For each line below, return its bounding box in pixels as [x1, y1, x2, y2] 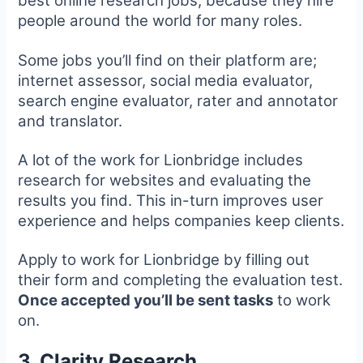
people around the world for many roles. [18, 11, 303, 31]
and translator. [18, 111, 123, 130]
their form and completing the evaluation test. [18, 271, 344, 290]
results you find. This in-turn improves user [18, 191, 324, 211]
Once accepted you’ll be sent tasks [18, 291, 274, 310]
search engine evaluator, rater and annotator [18, 91, 339, 110]
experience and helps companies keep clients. [18, 211, 345, 231]
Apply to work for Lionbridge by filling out [18, 250, 310, 270]
